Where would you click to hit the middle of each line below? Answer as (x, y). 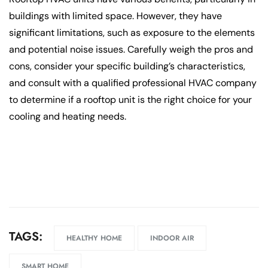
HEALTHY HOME (94, 238)
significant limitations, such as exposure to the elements (132, 33)
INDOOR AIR (172, 238)
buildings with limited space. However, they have (115, 16)
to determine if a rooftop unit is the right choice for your (130, 100)
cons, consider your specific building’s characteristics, (127, 66)
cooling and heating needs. (68, 117)
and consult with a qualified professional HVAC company (133, 83)
